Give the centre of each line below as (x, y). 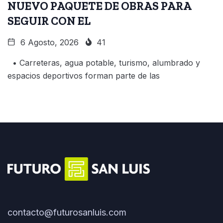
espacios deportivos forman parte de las (84, 75)
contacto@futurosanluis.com (67, 212)
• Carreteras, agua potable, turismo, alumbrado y (104, 62)
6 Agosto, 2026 (48, 42)
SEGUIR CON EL (49, 21)
